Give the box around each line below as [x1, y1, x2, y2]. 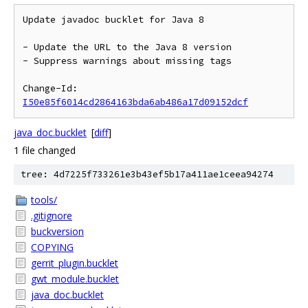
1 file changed [14, 144, 76, 157]
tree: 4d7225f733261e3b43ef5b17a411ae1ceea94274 [21, 168, 274, 180]
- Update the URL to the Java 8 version [23, 41, 232, 53]
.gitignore [31, 209, 72, 222]
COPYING [31, 241, 74, 254]
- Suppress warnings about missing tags [23, 55, 232, 67]
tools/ [31, 193, 57, 206]
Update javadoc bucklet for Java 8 [23, 14, 204, 25]
